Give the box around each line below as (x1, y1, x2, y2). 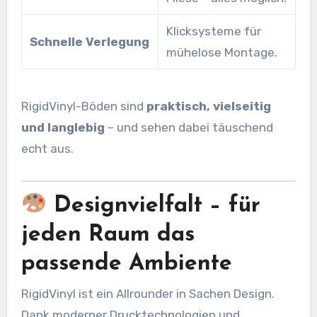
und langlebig (21, 120, 105, 135)
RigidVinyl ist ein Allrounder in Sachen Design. (21, 287, 275, 301)
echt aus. (21, 142, 74, 156)
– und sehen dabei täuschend (104, 120, 273, 135)
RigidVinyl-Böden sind (21, 99, 146, 114)
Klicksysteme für (166, 24, 261, 39)
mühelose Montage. (166, 45, 277, 60)
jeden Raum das (21, 223, 195, 246)
